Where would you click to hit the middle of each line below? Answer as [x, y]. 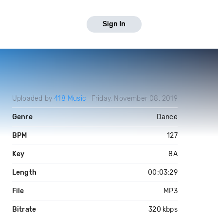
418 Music [70, 99]
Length [24, 173]
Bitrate [24, 209]
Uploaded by [33, 99]
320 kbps [163, 209]
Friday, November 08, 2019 [134, 99]
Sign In [114, 24]
